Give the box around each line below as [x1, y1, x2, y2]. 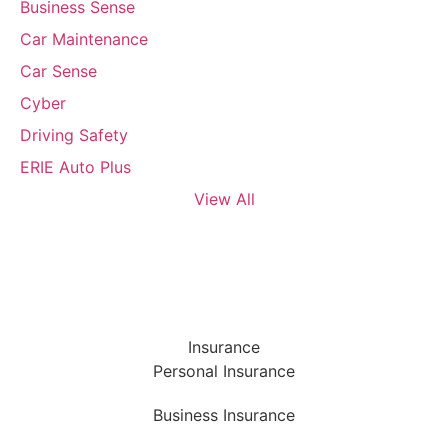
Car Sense [20, 61, 97, 82]
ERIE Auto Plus [20, 157, 131, 178]
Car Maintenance [20, 29, 148, 50]
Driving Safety [20, 125, 128, 146]
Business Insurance [153, 405, 295, 426]
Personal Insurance [153, 361, 295, 382]
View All [193, 189, 255, 210]
